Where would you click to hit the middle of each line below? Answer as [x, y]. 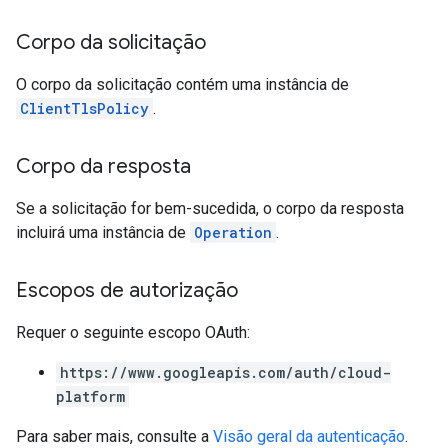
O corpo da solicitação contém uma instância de [182, 84]
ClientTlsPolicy [84, 108]
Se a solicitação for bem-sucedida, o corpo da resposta [210, 208]
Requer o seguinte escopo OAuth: [133, 332]
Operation [233, 232]
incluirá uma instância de [103, 232]
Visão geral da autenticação [309, 436]
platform [90, 396]
